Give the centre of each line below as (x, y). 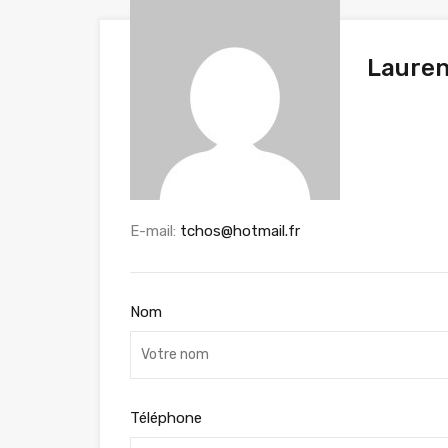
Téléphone (166, 417)
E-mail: (155, 230)
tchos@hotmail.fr (240, 230)
